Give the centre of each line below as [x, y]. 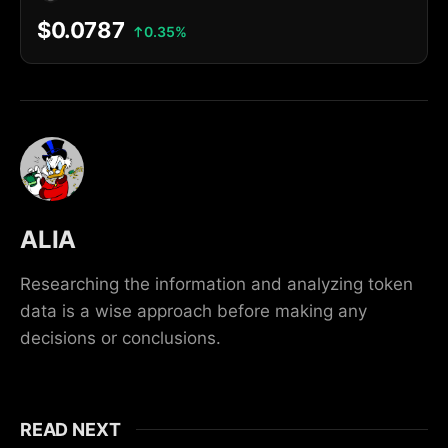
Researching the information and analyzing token [216, 283]
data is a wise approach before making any [193, 310]
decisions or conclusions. [120, 337]
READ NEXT [70, 429]
